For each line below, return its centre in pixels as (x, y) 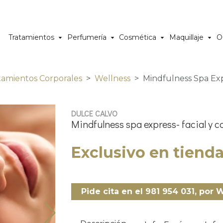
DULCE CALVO (94, 113)
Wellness (112, 78)
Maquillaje (187, 37)
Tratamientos (32, 37)
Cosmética (138, 37)
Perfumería (87, 37)
